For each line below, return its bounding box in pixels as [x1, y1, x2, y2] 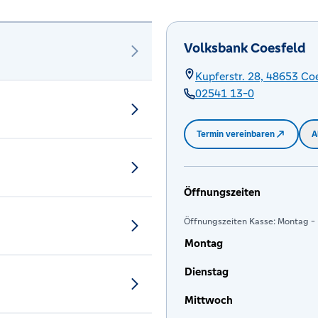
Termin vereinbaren [197, 128, 275, 140]
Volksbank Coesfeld [184, 39, 306, 56]
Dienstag [185, 265, 229, 278]
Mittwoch [185, 293, 233, 307]
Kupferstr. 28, [195, 70, 263, 83]
